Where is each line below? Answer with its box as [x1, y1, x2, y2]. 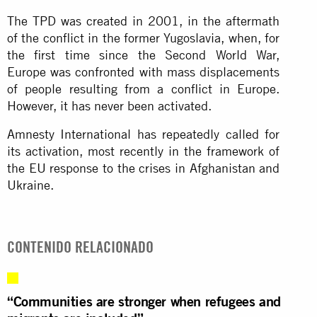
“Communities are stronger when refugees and [7, 292, 281, 310]
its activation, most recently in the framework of [7, 143, 280, 158]
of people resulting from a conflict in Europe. [7, 81, 280, 96]
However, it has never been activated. [7, 98, 212, 113]
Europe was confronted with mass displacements [7, 64, 280, 79]
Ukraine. [7, 177, 54, 192]
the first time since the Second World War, [7, 47, 280, 62]
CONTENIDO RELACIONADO [7, 237, 154, 256]
